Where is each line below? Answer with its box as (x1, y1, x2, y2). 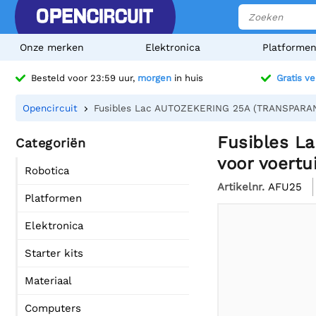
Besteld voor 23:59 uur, (31, 73, 138, 84)
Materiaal (25, 274, 72, 287)
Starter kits (25, 247, 83, 260)
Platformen (25, 192, 82, 205)
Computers (25, 302, 81, 315)
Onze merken (20, 42, 84, 53)
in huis (171, 73, 203, 84)
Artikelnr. (217, 180, 265, 193)
